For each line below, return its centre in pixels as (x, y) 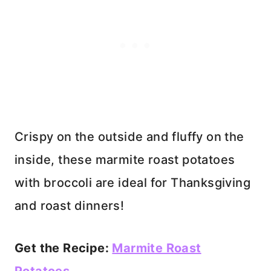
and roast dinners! (70, 205)
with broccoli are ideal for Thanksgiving (132, 182)
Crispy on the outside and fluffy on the (129, 136)
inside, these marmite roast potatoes (125, 159)
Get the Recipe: (64, 248)
